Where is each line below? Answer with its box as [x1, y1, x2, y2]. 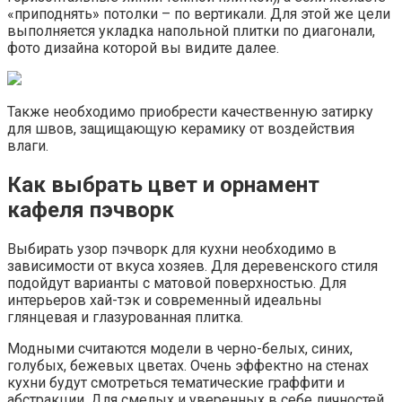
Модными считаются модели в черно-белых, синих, [7, 339, 353, 357]
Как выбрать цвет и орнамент [7, 171, 319, 197]
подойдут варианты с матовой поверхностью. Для [7, 274, 346, 292]
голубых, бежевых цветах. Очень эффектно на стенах [7, 356, 369, 374]
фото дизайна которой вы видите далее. [7, 39, 279, 57]
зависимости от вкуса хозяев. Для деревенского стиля [7, 257, 378, 275]
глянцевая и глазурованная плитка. [7, 308, 243, 326]
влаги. [7, 136, 48, 154]
